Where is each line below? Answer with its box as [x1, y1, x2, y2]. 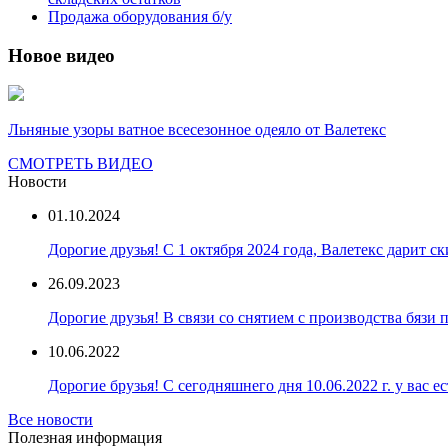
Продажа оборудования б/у [48, 8, 232, 25]
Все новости [8, 411, 93, 429]
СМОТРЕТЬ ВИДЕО [8, 155, 153, 173]
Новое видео [8, 44, 115, 66]
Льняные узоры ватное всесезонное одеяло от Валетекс [8, 121, 386, 139]
